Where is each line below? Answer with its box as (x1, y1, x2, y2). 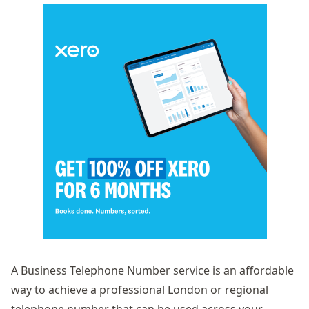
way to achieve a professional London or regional (11, 282, 268, 297)
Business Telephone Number (21, 263, 170, 278)
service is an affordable (170, 263, 294, 278)
